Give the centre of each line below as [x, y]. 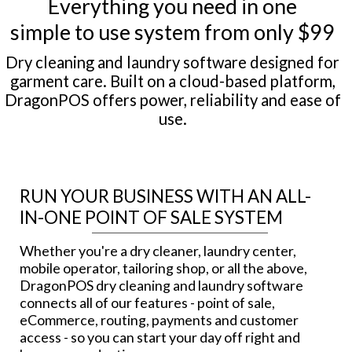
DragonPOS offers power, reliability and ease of [172, 99]
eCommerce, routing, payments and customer [159, 320]
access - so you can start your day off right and [160, 337]
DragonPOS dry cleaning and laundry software [161, 286]
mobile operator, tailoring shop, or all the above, [163, 268]
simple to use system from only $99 [173, 31]
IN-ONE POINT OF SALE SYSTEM [151, 218]
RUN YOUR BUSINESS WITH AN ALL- [165, 196]
